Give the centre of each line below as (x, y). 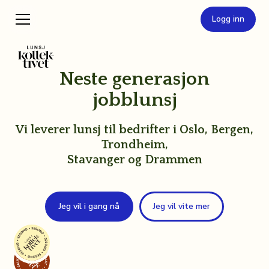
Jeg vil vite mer (182, 206)
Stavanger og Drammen (134, 160)
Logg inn (228, 19)
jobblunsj (134, 100)
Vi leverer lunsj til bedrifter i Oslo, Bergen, (134, 130)
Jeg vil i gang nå (89, 206)
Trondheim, (134, 145)
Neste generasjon (134, 79)
